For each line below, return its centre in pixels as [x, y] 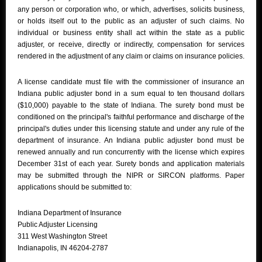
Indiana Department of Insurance [70, 213]
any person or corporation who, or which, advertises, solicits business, [131, 10]
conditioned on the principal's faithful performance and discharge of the [131, 117]
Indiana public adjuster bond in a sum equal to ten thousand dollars [131, 94]
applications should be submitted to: [75, 187]
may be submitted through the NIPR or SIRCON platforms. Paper [131, 176]
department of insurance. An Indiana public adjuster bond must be [131, 141]
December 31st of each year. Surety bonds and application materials [131, 164]
